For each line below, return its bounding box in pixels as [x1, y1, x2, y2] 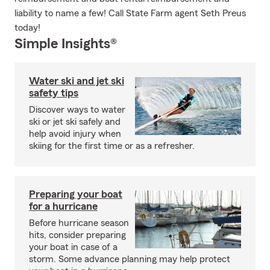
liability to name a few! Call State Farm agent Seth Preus [14, 8, 246, 18]
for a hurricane [29, 201, 98, 212]
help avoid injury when [29, 129, 121, 139]
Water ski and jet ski [29, 75, 124, 86]
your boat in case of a [29, 242, 118, 252]
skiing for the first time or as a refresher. [29, 141, 195, 151]
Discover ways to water [29, 105, 125, 115]
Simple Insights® [14, 37, 117, 51]
